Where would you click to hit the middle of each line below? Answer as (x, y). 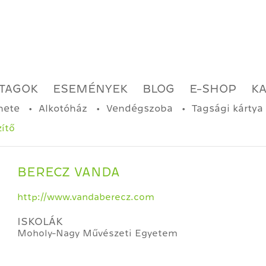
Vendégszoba (140, 108)
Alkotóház (63, 108)
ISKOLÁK (40, 221)
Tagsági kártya (227, 108)
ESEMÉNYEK (90, 88)
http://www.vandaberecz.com (86, 197)
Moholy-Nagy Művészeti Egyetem (97, 233)
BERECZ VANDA (69, 172)
